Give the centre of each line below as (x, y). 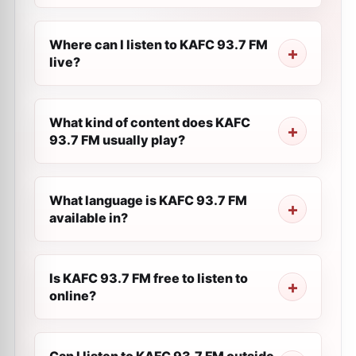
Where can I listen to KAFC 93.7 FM (159, 44)
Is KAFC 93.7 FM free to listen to (149, 278)
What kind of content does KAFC (150, 122)
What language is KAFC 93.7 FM (148, 200)
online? (73, 296)
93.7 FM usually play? (117, 140)
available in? (89, 218)
